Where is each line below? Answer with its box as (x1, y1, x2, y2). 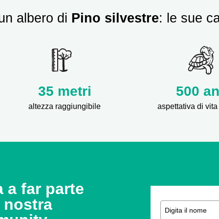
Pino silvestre (71, 10, 159, 26)
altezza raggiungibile (28, 102, 101, 111)
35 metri (38, 84, 91, 99)
